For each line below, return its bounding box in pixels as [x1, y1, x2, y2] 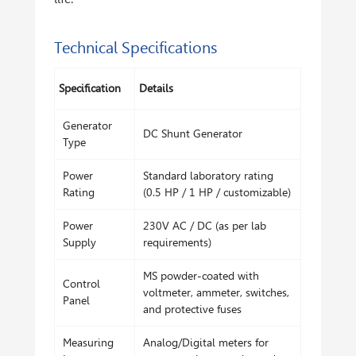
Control [63, 277, 101, 291]
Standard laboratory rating [143, 169, 274, 183]
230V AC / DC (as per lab [143, 219, 267, 233]
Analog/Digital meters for [143, 336, 269, 350]
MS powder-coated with [143, 269, 260, 283]
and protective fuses [143, 303, 242, 316]
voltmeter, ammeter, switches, [143, 286, 290, 300]
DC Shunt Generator [143, 127, 243, 141]
